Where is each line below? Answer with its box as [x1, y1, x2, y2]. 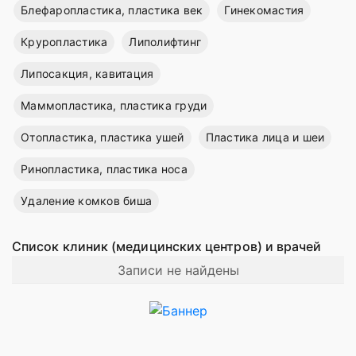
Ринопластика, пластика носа [21, 161, 188, 176]
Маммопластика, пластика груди [21, 98, 207, 112]
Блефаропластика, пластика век [21, 2, 203, 17]
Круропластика [21, 34, 108, 48]
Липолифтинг [129, 34, 201, 48]
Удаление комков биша [21, 193, 152, 207]
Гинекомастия [224, 2, 304, 17]
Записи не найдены [117, 261, 239, 278]
